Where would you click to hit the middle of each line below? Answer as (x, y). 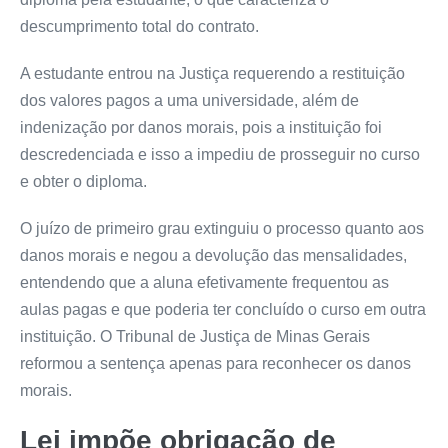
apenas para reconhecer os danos (288, 363)
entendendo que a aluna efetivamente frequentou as (204, 282)
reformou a (60, 363)
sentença (132, 363)
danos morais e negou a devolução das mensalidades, (213, 255)
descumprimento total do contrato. (139, 26)
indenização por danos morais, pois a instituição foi (201, 127)
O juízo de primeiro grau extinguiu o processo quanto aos (222, 228)
